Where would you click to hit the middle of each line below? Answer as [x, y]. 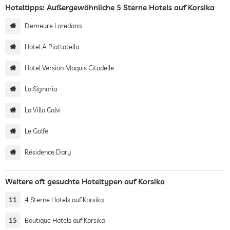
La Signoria [41, 89]
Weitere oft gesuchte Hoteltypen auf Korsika [85, 181]
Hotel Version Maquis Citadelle [69, 68]
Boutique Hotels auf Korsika [65, 220]
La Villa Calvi [43, 110]
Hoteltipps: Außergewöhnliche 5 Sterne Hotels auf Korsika [110, 7]
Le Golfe [36, 131]
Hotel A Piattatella [52, 47]
